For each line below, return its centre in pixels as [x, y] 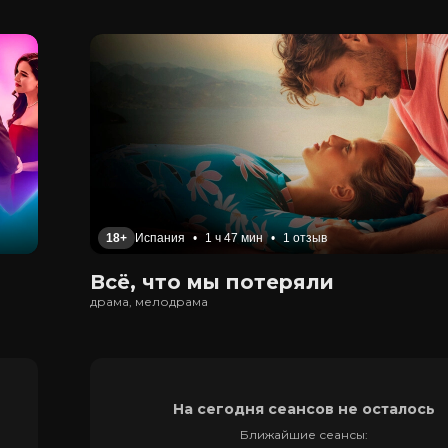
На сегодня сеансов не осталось [304, 408]
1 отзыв [305, 238]
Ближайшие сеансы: [304, 434]
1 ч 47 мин [234, 238]
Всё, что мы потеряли [212, 282]
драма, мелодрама [149, 301]
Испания [160, 238]
